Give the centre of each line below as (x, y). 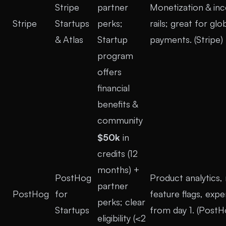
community (120, 120)
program (115, 55)
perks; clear (121, 202)
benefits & (118, 104)
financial (114, 88)
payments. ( (173, 39)
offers (109, 72)
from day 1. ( (174, 210)
